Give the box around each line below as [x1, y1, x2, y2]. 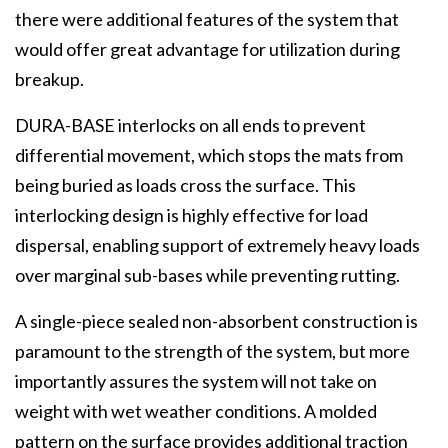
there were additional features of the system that [15, 8, 399, 30]
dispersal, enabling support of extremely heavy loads [15, 234, 420, 256]
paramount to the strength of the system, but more [15, 340, 410, 362]
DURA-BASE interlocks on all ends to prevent [15, 114, 366, 136]
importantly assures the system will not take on [15, 370, 377, 392]
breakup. [15, 68, 84, 90]
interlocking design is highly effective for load [15, 204, 368, 226]
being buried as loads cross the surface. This [15, 174, 356, 196]
